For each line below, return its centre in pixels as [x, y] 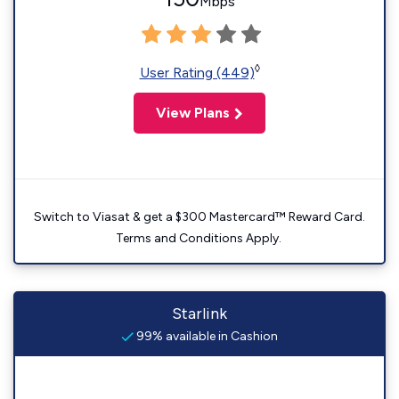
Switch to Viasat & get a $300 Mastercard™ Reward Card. [199, 217]
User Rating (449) [197, 73]
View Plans [193, 113]
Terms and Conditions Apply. [199, 238]
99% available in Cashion [206, 336]
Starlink [199, 313]
